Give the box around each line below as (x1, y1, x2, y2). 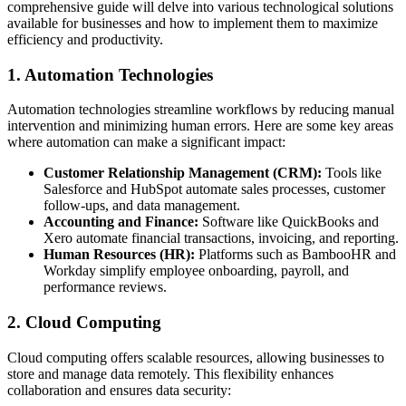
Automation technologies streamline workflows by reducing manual (7, 101, 394, 118)
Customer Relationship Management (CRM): (43, 165, 322, 181)
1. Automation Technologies (7, 64, 213, 84)
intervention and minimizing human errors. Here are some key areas (7, 118, 393, 134)
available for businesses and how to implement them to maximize (7, 14, 378, 31)
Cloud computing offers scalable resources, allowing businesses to (7, 349, 384, 365)
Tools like (322, 165, 382, 181)
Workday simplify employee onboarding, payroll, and (43, 263, 349, 279)
